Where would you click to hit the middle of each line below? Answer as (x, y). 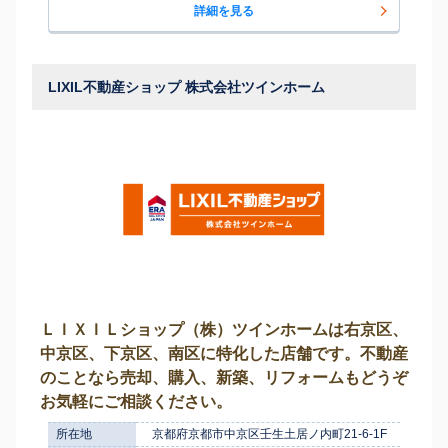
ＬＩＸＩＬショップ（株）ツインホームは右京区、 (224, 329)
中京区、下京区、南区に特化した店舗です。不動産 (224, 353)
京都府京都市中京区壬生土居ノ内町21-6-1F (269, 433)
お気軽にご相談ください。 (136, 401)
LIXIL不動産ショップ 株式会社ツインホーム (186, 86)
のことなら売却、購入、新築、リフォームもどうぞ (224, 377)
